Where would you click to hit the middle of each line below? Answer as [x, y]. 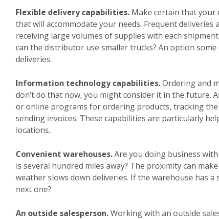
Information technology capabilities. [88, 83]
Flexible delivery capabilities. [73, 12]
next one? [33, 189]
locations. [33, 130]
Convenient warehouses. [64, 154]
